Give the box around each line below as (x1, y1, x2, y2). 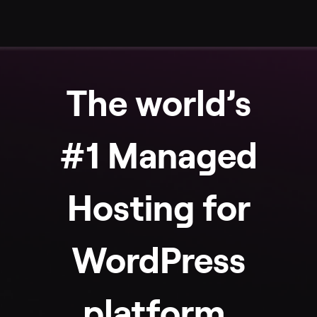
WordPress (71, 241, 246, 281)
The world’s (66, 84, 251, 124)
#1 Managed (59, 137, 258, 176)
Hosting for (67, 189, 250, 229)
